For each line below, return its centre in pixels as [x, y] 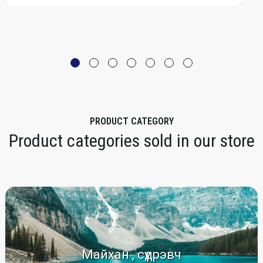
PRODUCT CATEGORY [131, 121]
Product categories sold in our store [131, 141]
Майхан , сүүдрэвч [131, 254]
